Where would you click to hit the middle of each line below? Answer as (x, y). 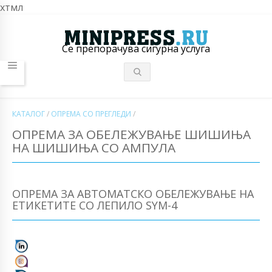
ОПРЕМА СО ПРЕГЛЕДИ (91, 114)
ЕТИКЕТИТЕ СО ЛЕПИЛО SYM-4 (95, 205)
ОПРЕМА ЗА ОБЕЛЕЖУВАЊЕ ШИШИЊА (131, 134)
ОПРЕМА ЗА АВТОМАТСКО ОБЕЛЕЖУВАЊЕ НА (133, 193)
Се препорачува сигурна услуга (136, 49)
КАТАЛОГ (29, 114)
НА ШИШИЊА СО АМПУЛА (94, 148)
